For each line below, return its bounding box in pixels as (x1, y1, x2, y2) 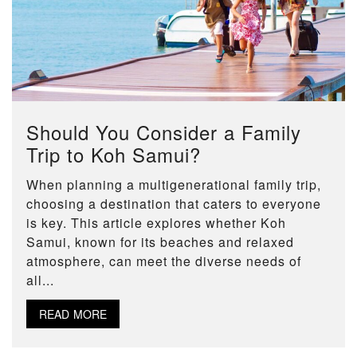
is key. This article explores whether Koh (26, 213, 286, 232)
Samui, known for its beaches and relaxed (26, 232, 294, 251)
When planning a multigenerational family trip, (26, 175, 321, 194)
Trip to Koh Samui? (26, 139, 201, 168)
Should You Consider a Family (26, 117, 301, 146)
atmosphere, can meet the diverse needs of (26, 251, 301, 270)
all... (26, 270, 54, 289)
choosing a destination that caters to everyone (26, 194, 321, 213)
